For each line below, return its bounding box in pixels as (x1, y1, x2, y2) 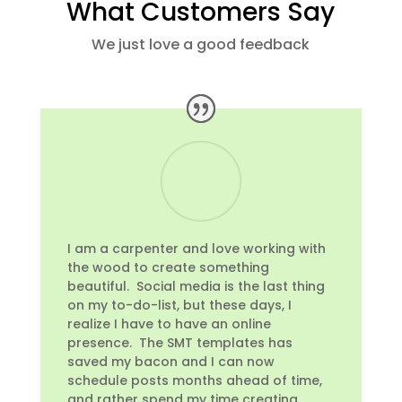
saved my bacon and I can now (66, 353, 275, 371)
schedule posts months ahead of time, (66, 371, 322, 390)
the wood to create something (66, 258, 269, 277)
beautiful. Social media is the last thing (66, 277, 325, 296)
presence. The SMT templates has (66, 334, 293, 353)
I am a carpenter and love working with (66, 240, 326, 258)
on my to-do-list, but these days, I (66, 296, 292, 315)
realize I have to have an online (66, 315, 271, 334)
